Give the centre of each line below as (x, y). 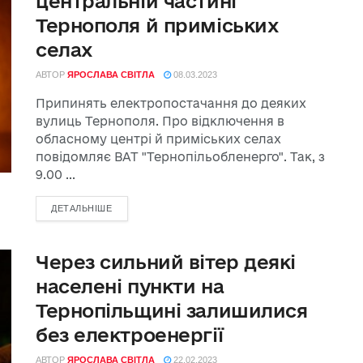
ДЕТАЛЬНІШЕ (82, 208)
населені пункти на (130, 286)
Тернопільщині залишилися (172, 310)
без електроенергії (130, 335)
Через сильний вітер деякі (166, 262)
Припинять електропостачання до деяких (171, 103)
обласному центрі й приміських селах (158, 139)
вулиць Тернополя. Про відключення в (160, 121)
